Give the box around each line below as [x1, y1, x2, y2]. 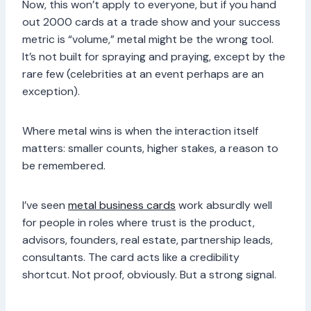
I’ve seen [22, 198, 68, 213]
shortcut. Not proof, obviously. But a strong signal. [22, 267, 276, 283]
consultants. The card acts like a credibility [22, 250, 239, 265]
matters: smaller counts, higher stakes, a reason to [22, 141, 278, 156]
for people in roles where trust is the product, [22, 215, 255, 230]
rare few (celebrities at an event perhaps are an [22, 67, 264, 82]
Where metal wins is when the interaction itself [22, 124, 258, 139]
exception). [22, 84, 80, 99]
